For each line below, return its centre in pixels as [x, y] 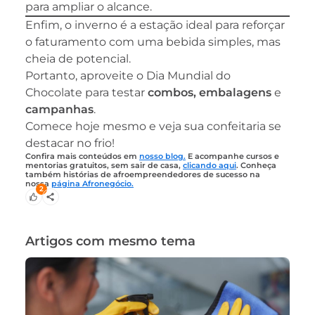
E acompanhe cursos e [232, 156]
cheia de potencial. [78, 58]
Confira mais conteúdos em [82, 156]
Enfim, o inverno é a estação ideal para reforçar [155, 25]
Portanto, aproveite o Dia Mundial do [128, 75]
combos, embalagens [210, 92]
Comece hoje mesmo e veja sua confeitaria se [153, 126]
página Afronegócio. [92, 184]
